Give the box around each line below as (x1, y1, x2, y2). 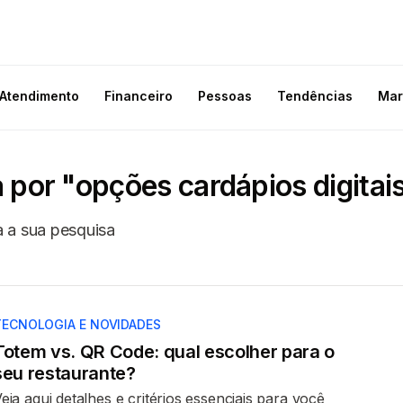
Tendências (277, 88, 353, 103)
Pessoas (198, 88, 252, 103)
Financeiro (104, 88, 173, 103)
